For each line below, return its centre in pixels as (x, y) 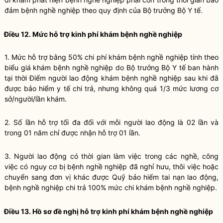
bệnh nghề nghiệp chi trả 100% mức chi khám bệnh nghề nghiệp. (111, 187)
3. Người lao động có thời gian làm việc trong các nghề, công (111, 156)
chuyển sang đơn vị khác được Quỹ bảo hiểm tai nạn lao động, (111, 177)
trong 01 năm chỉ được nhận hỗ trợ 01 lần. (72, 133)
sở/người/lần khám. (36, 99)
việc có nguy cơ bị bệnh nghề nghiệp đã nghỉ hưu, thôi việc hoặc (111, 167)
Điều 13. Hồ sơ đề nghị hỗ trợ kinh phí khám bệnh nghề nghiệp (109, 211)
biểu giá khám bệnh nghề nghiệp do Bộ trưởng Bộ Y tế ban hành (111, 67)
